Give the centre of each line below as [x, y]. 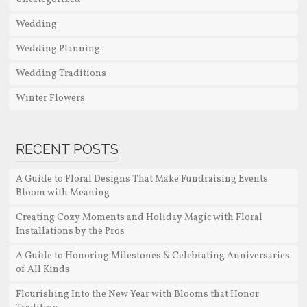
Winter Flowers [50, 99]
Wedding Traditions [61, 74]
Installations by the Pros [70, 232]
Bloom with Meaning [62, 193]
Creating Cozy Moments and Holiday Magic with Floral [139, 218]
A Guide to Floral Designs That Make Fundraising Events [142, 180]
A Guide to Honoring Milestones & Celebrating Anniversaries [152, 256]
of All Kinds [42, 270]
